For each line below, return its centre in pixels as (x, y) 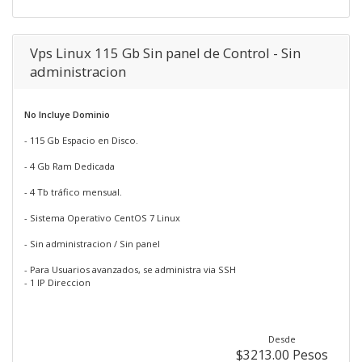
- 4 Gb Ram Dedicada (69, 166)
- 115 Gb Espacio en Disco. (81, 140)
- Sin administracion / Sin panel (92, 244)
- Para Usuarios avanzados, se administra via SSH (130, 269)
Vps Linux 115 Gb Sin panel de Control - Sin (165, 53)
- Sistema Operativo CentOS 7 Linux (102, 218)
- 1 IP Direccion (57, 282)
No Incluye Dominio (67, 114)
